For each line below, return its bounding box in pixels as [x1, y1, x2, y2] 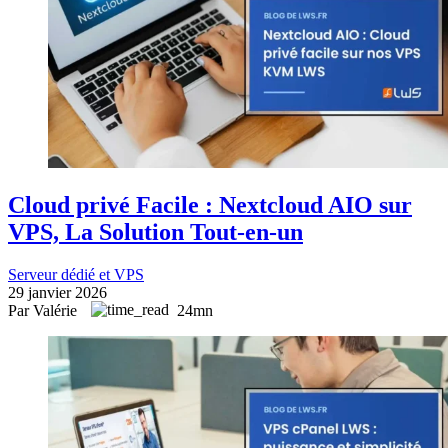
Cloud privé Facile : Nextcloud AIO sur [8, 191, 412, 218]
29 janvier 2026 [8, 283, 107, 301]
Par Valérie [8, 301, 81, 319]
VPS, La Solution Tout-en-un [8, 218, 303, 245]
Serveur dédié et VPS [8, 265, 144, 283]
